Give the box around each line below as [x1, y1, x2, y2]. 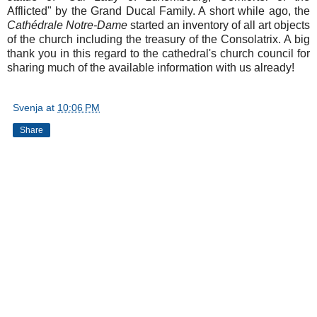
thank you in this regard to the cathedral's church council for [7, 47, 310, 59]
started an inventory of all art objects [130, 18, 310, 31]
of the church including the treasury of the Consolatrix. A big [7, 33, 310, 45]
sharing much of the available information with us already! [7, 61, 294, 74]
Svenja [13, 101, 43, 113]
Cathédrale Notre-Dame [7, 18, 130, 31]
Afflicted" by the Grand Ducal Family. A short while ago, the [7, 4, 310, 17]
